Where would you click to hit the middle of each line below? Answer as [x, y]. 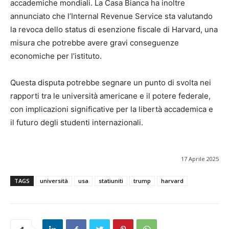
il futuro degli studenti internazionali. [77, 123]
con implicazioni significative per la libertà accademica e [112, 109]
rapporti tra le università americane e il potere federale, [110, 96]
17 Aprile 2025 [200, 159]
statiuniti [111, 181]
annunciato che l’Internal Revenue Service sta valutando [111, 16]
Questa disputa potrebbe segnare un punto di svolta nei [111, 83]
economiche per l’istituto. [56, 56]
